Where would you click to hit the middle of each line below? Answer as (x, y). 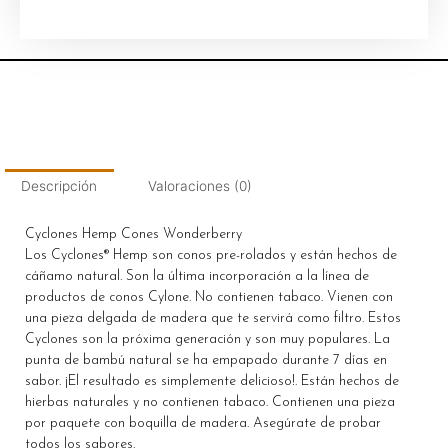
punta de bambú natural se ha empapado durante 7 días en (206, 360)
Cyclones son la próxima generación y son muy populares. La (207, 339)
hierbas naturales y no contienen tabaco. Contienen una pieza (210, 402)
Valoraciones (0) (199, 185)
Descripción (59, 185)
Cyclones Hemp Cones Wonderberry (133, 234)
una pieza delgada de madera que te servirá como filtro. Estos (213, 318)
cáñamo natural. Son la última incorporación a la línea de (197, 276)
